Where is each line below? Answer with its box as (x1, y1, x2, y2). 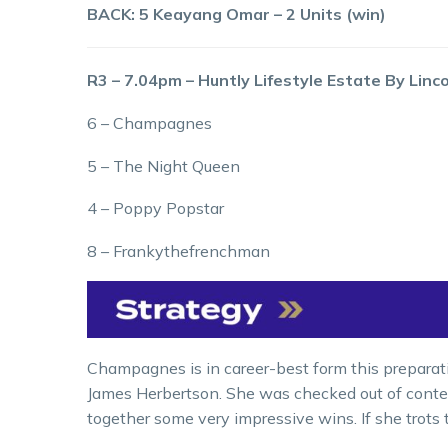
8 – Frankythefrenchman (87, 240, 270, 261)
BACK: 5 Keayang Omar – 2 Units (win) (87, 4, 386, 25)
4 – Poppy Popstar (87, 198, 224, 219)
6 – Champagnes (87, 112, 212, 133)
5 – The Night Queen (87, 155, 240, 176)
